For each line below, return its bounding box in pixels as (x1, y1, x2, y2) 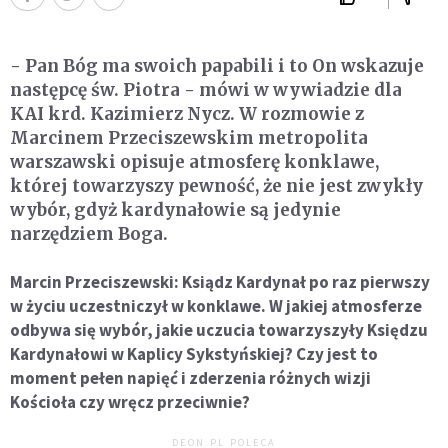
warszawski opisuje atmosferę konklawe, (10, 151, 379, 174)
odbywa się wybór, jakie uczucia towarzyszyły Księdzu (10, 319, 428, 342)
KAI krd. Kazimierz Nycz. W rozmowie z (10, 103, 364, 126)
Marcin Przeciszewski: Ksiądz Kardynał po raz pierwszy (10, 271, 430, 294)
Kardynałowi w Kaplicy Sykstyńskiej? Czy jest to (10, 343, 378, 366)
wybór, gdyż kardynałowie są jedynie (10, 199, 341, 222)
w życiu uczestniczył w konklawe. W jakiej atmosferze (10, 295, 422, 318)
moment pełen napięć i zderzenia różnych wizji (10, 367, 371, 390)
